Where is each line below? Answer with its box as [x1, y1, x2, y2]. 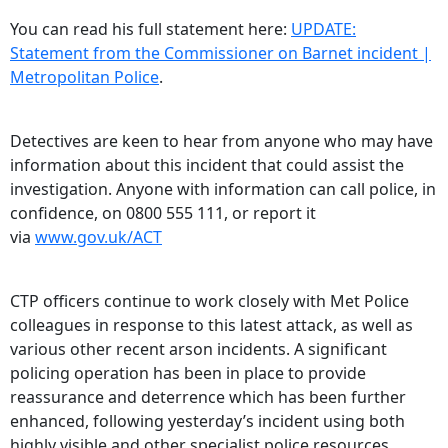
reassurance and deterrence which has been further [10, 386, 406, 409]
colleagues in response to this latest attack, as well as [10, 314, 413, 337]
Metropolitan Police [10, 66, 159, 89]
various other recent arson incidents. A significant [10, 338, 387, 361]
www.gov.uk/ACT [35, 226, 162, 249]
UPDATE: [291, 18, 356, 41]
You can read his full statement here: [10, 18, 291, 41]
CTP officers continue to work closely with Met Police [10, 290, 409, 313]
